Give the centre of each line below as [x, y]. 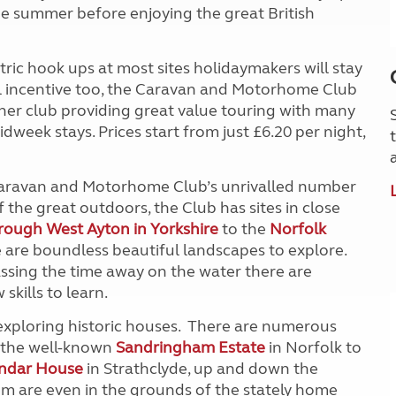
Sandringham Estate [190, 347]
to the [244, 228]
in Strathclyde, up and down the [201, 368]
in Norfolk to [313, 347]
